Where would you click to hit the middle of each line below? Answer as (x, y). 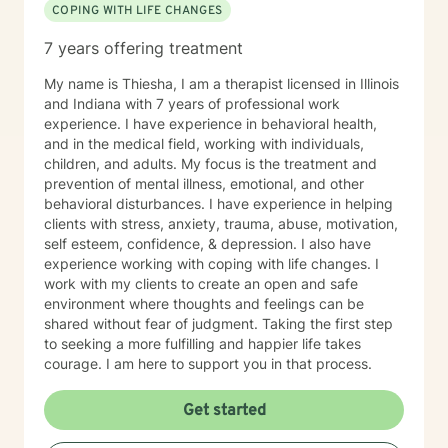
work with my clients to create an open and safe (201, 283)
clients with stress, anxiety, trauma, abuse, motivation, (221, 223)
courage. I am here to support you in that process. (208, 363)
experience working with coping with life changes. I (211, 263)
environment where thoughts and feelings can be (204, 303)
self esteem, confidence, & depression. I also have (207, 243)
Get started (224, 411)
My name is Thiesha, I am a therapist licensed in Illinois (221, 83)
